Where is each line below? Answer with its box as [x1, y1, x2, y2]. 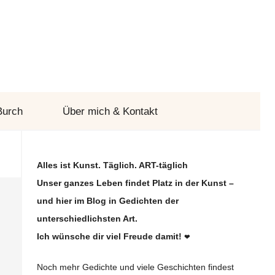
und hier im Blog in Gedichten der [36, 196, 179, 206]
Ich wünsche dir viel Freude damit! [36, 232, 184, 241]
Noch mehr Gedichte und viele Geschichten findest [36, 263, 234, 273]
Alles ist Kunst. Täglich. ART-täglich [36, 161, 188, 170]
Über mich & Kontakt [62, 106, 158, 117]
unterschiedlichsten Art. [36, 214, 137, 223]
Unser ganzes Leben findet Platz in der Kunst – [36, 179, 234, 188]
